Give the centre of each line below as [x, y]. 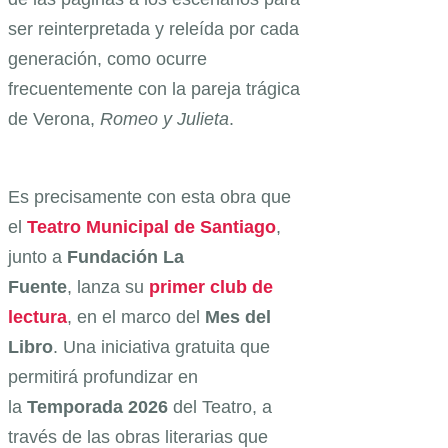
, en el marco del [136, 316]
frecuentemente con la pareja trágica [154, 88]
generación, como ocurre [107, 58]
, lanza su [108, 286]
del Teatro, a [222, 406]
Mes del [238, 316]
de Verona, [54, 118]
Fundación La [125, 256]
